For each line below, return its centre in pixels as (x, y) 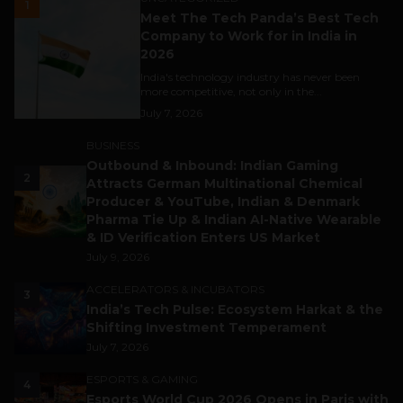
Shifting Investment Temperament (206, 328)
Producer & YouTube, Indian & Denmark (223, 202)
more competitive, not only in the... (231, 92)
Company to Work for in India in (249, 36)
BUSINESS (113, 146)
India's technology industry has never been (250, 77)
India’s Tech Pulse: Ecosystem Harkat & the (235, 310)
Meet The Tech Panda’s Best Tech (260, 18)
